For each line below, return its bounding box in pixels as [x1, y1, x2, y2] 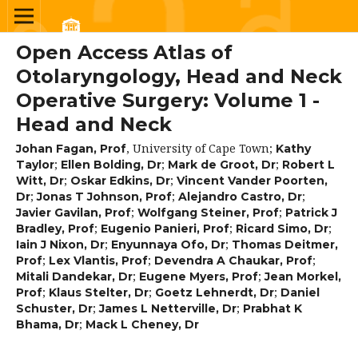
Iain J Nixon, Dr [15, 237, 105, 252]
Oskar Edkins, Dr [70, 173, 170, 188]
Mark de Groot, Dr [167, 157, 276, 172]
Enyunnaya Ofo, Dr [110, 237, 225, 252]
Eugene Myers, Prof [138, 268, 258, 284]
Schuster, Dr [15, 300, 93, 316]
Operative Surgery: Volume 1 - [15, 88, 320, 112]
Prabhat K [242, 300, 302, 316]
